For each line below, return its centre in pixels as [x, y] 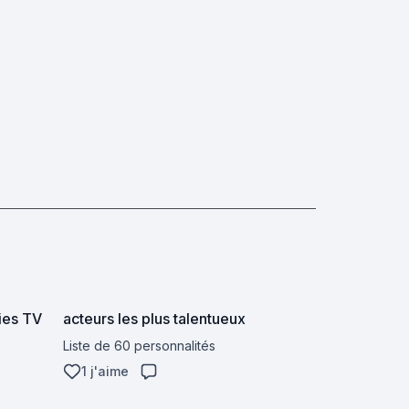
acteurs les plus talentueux [154, 319]
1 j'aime [105, 371]
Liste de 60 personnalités [139, 346]
